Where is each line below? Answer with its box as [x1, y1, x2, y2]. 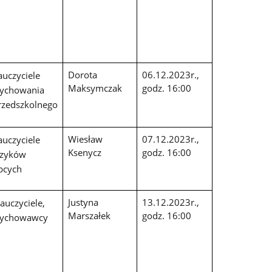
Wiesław [67, 133, 103, 146]
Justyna [67, 196, 98, 209]
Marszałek [67, 209, 110, 222]
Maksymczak [67, 82, 122, 95]
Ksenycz [67, 146, 101, 159]
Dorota [67, 69, 97, 81]
